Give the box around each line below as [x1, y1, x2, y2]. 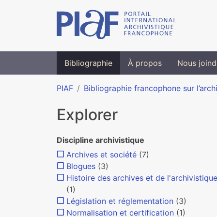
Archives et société [66, 150, 137, 159]
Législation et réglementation [66, 196, 173, 206]
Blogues [66, 161, 95, 171]
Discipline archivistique [57, 135, 144, 145]
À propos [128, 58, 162, 68]
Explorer [57, 105, 118, 124]
